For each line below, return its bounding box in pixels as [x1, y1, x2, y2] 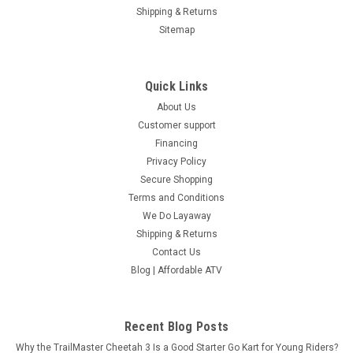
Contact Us [152, 246, 201, 258]
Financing [155, 137, 198, 149]
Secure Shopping [140, 173, 213, 185]
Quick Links [144, 78, 209, 94]
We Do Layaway [142, 210, 211, 221]
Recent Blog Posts [124, 318, 229, 334]
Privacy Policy [147, 155, 206, 167]
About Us [157, 101, 196, 113]
